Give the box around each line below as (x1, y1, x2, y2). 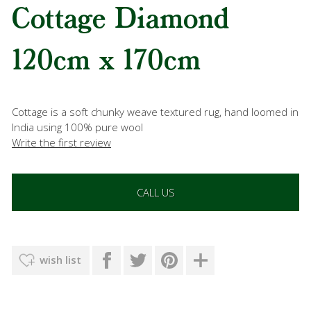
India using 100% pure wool (12, 119, 143, 134)
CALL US (136, 185, 175, 199)
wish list (40, 252, 81, 267)
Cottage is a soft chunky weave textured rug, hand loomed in (12, 104, 299, 119)
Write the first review (12, 135, 111, 149)
